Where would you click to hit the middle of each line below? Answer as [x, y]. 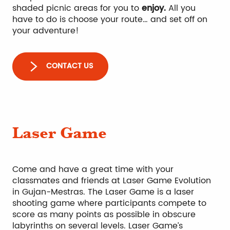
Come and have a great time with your [93, 169]
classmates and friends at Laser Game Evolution [112, 180]
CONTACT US [69, 66]
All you [181, 8]
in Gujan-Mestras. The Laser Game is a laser [103, 192]
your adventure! [46, 31]
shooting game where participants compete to [109, 203]
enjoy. [154, 8]
